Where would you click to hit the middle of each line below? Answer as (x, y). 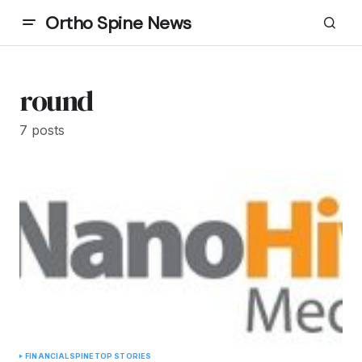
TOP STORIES (123, 356)
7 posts (42, 130)
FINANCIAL (47, 356)
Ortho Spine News (118, 23)
